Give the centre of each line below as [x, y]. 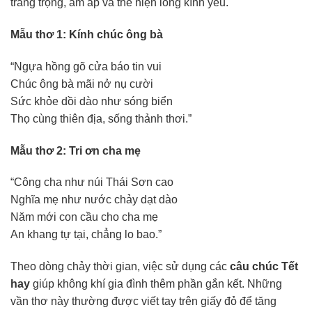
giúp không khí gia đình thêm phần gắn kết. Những [156, 284]
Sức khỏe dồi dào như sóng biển [92, 101]
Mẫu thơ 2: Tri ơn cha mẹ [76, 150]
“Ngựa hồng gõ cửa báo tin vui [86, 66]
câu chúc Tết [264, 267]
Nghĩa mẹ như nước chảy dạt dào [94, 200]
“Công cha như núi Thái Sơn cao [92, 182]
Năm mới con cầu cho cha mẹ [84, 217]
